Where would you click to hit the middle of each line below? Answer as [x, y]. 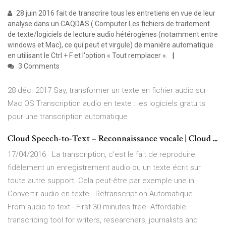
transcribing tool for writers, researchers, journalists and [103, 220]
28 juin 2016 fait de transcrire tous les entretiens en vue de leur [115, 13]
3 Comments [38, 66]
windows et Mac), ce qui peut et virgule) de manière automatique [110, 45]
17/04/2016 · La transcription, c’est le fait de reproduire [101, 155]
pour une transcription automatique [69, 117]
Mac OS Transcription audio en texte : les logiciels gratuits [106, 104]
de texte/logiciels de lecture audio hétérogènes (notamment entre [113, 35]
